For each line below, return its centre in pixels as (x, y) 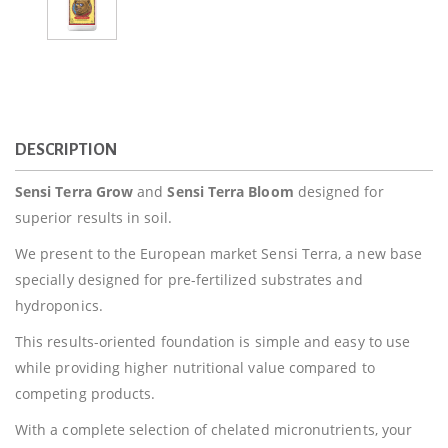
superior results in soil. (93, 217)
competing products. (85, 393)
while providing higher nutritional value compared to (195, 367)
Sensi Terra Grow (74, 191)
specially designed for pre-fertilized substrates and (189, 279)
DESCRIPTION (66, 150)
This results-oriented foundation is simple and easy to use (213, 341)
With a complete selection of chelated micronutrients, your (214, 429)
